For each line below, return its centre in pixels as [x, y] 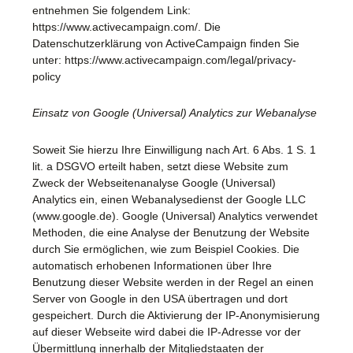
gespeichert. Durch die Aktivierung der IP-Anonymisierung [176, 316]
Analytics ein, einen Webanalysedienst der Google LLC [169, 200]
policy [46, 76]
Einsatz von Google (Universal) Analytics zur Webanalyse [175, 113]
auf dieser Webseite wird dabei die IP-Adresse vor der [167, 332]
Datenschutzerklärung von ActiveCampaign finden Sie [166, 43]
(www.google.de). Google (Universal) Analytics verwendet [175, 216]
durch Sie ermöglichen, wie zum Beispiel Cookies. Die [166, 249]
